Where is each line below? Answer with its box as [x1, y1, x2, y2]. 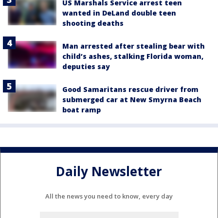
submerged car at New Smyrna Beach [62, 95, 201, 105]
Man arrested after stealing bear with [62, 41, 205, 51]
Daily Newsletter [56, 162, 162, 180]
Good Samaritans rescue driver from [62, 85, 199, 94]
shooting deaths [62, 18, 124, 28]
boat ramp [62, 105, 101, 115]
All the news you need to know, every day [45, 192, 173, 201]
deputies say [62, 62, 110, 72]
